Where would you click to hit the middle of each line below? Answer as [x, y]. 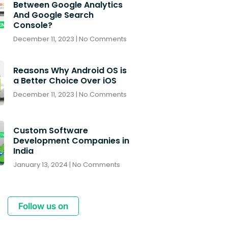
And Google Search [53, 15]
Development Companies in [71, 140]
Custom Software [50, 130]
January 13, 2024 [41, 164]
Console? [33, 25]
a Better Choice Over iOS [65, 80]
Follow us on [43, 206]
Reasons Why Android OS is [70, 70]
